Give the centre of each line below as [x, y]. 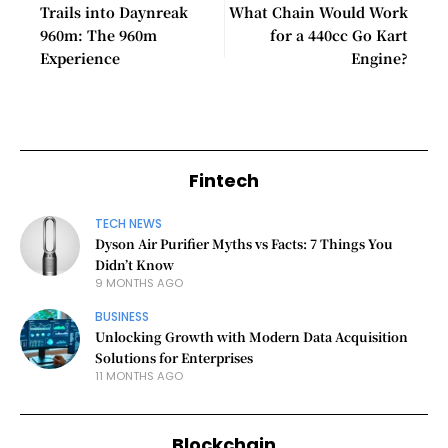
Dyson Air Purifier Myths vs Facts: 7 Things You [244, 243]
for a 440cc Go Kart [339, 34]
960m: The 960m [98, 34]
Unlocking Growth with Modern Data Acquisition [251, 336]
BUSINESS [122, 317]
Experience [80, 57]
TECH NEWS [128, 224]
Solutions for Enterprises [174, 357]
